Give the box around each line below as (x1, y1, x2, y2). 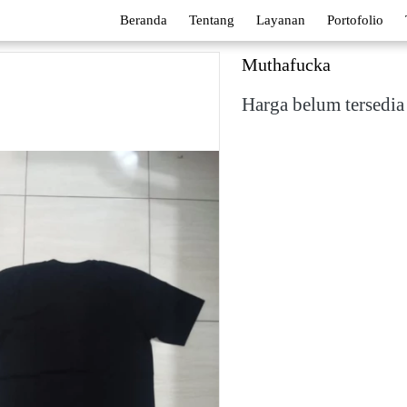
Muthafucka (242, 55, 331, 74)
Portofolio (327, 13, 383, 27)
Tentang (189, 13, 234, 27)
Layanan (256, 13, 305, 27)
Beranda (120, 13, 167, 27)
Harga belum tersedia (242, 94, 404, 115)
